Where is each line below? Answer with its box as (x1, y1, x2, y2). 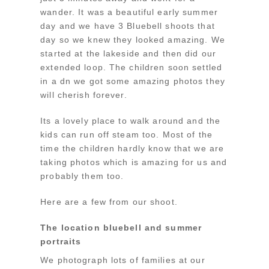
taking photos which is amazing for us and (40, 157, 228, 167)
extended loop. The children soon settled (40, 62, 222, 72)
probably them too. (40, 171, 124, 181)
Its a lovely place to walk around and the (40, 115, 221, 125)
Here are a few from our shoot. (40, 196, 178, 207)
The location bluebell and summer (40, 222, 202, 232)
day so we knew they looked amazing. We (40, 34, 225, 44)
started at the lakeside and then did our (40, 48, 216, 58)
